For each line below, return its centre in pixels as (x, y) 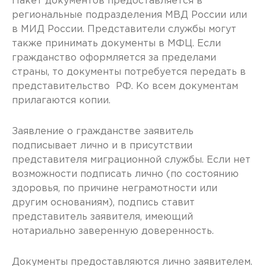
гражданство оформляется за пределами (114, 58)
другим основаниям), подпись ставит (103, 203)
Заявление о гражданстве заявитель (103, 132)
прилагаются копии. (61, 101)
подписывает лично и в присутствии (102, 146)
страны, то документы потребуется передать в (129, 72)
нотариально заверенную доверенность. (116, 231)
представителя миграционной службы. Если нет (131, 160)
